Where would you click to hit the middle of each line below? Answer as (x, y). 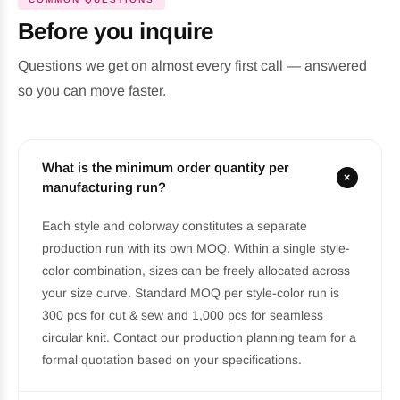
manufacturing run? (104, 187)
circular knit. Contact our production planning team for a (199, 337)
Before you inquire (116, 31)
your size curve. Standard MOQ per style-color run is (191, 292)
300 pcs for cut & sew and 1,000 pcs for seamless (183, 315)
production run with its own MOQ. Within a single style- (196, 248)
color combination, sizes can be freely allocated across (196, 270)
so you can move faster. (92, 90)
